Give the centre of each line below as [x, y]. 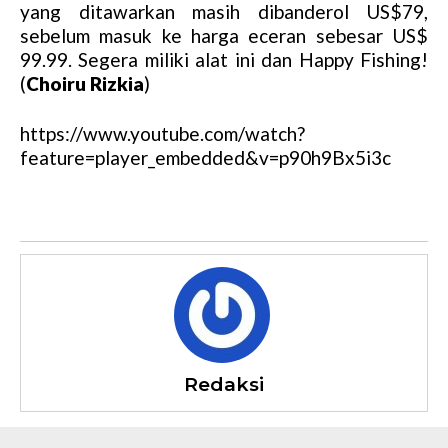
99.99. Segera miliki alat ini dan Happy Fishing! [224, 60]
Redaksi [224, 385]
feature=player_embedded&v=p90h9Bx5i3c [205, 158]
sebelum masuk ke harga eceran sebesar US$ [224, 36]
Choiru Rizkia [85, 84]
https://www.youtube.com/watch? [162, 134]
